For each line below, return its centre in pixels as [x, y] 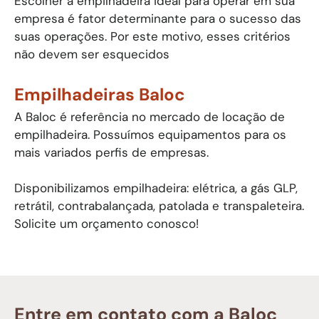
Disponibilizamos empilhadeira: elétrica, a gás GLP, [156, 188]
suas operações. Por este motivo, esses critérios [152, 36]
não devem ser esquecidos [92, 54]
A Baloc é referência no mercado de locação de [150, 116]
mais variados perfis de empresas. [111, 152]
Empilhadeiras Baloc [100, 94]
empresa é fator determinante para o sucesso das [158, 18]
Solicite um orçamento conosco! [106, 224]
